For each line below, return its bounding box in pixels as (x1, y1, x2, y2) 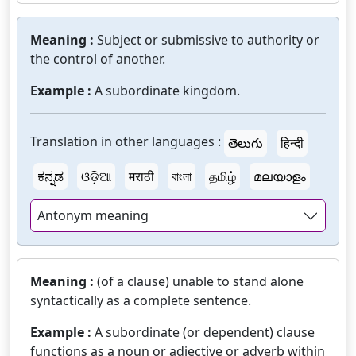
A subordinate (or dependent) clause (95, 323, 315, 342)
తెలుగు (228, 134, 263, 153)
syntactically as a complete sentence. (30, 292, 251, 310)
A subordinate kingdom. (95, 82, 240, 100)
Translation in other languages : (30, 133, 221, 151)
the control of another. (30, 50, 165, 68)
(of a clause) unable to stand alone (97, 273, 304, 291)
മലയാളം (253, 168, 306, 186)
